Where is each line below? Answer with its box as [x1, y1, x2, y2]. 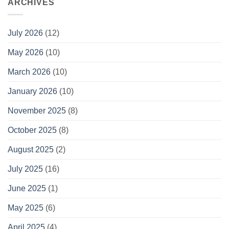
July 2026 [8, 29, 43, 38]
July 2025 [8, 165, 43, 174]
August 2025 [8, 145, 54, 154]
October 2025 [8, 126, 57, 135]
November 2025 [8, 106, 66, 116]
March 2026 [8, 67, 51, 77]
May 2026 [8, 48, 43, 57]
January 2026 [8, 87, 57, 96]
